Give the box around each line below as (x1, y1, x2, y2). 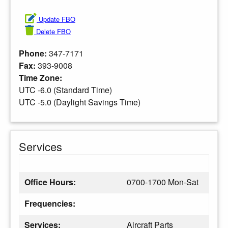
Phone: (19, 47, 49, 59)
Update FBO (39, 14, 75, 24)
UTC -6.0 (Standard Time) (19, 83, 112, 96)
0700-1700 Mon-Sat (127, 176, 198, 188)
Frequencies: (24, 197, 75, 209)
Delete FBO (36, 26, 71, 36)
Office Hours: (24, 176, 78, 188)
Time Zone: (19, 71, 64, 83)
